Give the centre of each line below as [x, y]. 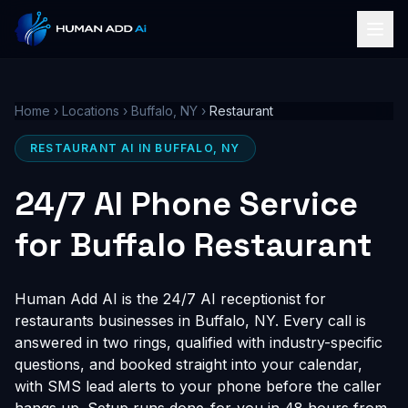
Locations [91, 111]
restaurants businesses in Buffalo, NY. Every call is [190, 321]
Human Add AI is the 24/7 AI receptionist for [170, 299]
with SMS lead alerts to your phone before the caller [198, 386]
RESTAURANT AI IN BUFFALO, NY [135, 148]
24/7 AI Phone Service [186, 204]
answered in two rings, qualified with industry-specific [199, 342]
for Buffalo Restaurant [194, 245]
